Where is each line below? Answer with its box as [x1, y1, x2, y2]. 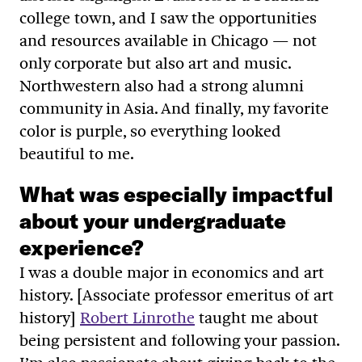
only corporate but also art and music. [19, 53, 291, 73]
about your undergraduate [19, 207, 286, 234]
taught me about [195, 307, 318, 327]
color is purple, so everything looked [19, 120, 281, 141]
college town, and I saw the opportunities [19, 7, 317, 27]
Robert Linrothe [80, 307, 195, 327]
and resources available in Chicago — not [19, 30, 317, 50]
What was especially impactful [19, 180, 333, 208]
